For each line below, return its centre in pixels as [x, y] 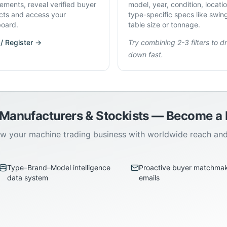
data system [27, 178]
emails [149, 178]
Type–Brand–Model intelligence [59, 167]
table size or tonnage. [164, 25]
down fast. [146, 54]
